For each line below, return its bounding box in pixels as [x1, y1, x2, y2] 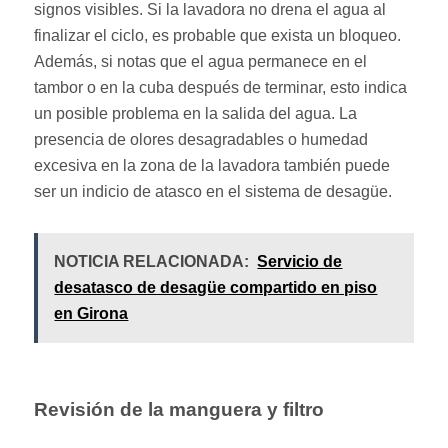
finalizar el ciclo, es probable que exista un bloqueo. [34, 26, 402, 44]
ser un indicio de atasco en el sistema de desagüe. [34, 182, 393, 200]
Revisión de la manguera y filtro [34, 398, 325, 420]
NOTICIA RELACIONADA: [54, 252, 250, 270]
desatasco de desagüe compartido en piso [54, 278, 378, 296]
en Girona [54, 304, 129, 322]
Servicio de [257, 252, 343, 270]
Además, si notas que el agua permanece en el [34, 52, 368, 70]
